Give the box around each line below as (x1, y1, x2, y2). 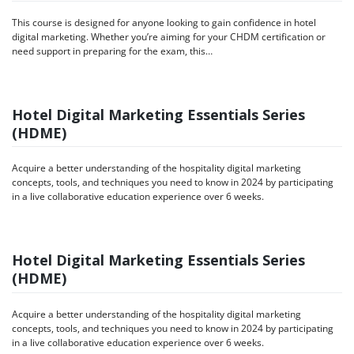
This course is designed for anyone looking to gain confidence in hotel (12, 15, 316, 29)
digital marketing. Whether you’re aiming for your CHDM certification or (12, 29, 326, 43)
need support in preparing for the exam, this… (12, 43, 213, 58)
